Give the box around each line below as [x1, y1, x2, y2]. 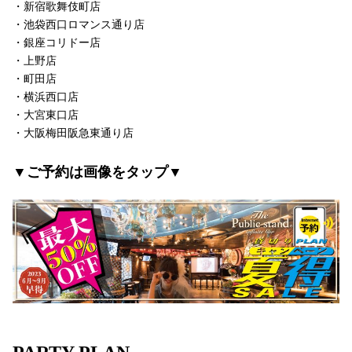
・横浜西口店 [13, 91, 79, 104]
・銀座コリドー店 [13, 37, 101, 49]
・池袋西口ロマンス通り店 [13, 19, 145, 31]
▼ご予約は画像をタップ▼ [13, 164, 182, 181]
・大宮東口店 [13, 109, 79, 122]
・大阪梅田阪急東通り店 [13, 127, 134, 140]
